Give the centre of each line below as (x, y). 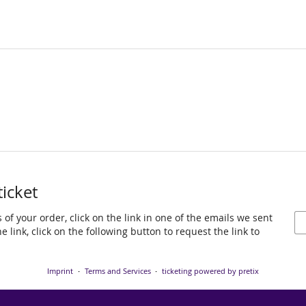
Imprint (60, 271)
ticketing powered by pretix (210, 271)
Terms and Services (117, 271)
